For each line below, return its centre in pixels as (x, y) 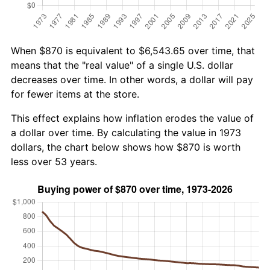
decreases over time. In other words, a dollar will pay (132, 79)
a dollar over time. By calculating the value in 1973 (126, 132)
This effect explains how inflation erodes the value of (132, 118)
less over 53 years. (54, 161)
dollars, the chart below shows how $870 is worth (126, 147)
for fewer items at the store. (75, 94)
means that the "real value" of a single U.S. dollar (122, 65)
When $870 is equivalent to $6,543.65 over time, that (133, 50)
